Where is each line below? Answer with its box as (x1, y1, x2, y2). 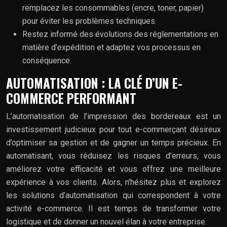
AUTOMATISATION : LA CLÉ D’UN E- (6, 73, 182, 92)
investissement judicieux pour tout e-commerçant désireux (6, 124, 221, 134)
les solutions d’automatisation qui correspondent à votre (6, 190, 221, 200)
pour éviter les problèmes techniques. (22, 16, 157, 26)
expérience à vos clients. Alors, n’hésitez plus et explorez (6, 177, 221, 187)
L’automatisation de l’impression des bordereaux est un (6, 111, 221, 121)
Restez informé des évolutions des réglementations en (22, 29, 218, 39)
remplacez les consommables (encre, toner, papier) (22, 3, 204, 13)
